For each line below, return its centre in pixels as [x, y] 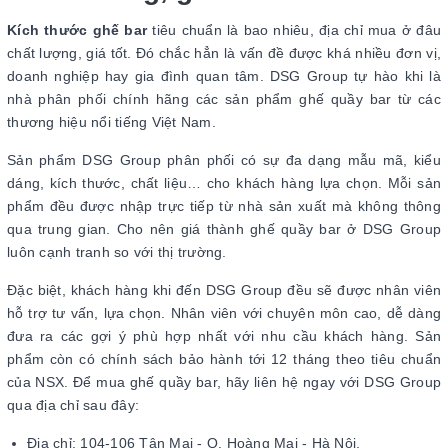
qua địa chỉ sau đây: [75, 404]
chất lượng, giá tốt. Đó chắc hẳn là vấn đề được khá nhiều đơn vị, [224, 52]
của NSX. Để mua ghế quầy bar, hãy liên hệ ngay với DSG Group [224, 381]
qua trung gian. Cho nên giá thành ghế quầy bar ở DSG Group [224, 228]
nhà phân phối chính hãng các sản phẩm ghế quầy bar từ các [224, 98]
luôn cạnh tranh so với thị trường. [119, 251]
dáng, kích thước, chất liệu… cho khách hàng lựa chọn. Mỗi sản [224, 182]
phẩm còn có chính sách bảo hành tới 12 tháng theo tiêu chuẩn [224, 358]
